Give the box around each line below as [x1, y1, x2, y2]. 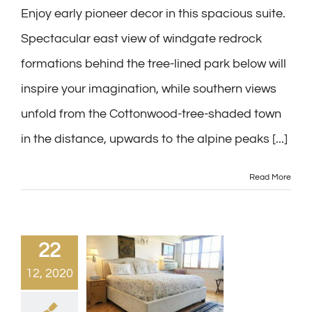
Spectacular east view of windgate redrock [21, 32, 262, 45]
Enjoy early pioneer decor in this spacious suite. [21, 7, 288, 20]
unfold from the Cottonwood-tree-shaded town [21, 107, 281, 120]
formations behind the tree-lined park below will [21, 57, 286, 70]
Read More [249, 173, 291, 182]
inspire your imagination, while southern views [21, 82, 276, 95]
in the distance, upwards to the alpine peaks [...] [21, 132, 288, 146]
